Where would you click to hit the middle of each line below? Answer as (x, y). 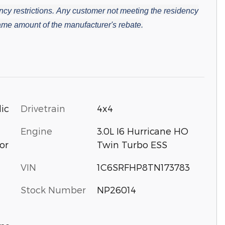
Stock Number (53, 190)
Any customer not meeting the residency (126, 11)
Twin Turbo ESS (132, 144)
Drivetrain (43, 108)
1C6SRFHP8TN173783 (143, 167)
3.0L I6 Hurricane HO (142, 131)
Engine (36, 131)
